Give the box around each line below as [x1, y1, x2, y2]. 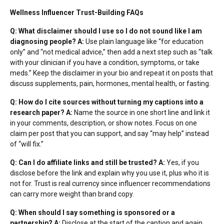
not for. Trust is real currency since [10, 179, 119, 187]
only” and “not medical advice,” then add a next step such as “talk [10, 47, 212, 56]
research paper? [10, 108, 64, 116]
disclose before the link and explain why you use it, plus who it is [10, 168, 209, 177]
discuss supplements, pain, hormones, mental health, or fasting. [10, 79, 210, 87]
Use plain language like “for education [84, 37, 203, 45]
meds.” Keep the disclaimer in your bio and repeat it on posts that [10, 68, 213, 77]
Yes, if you [165, 158, 199, 166]
